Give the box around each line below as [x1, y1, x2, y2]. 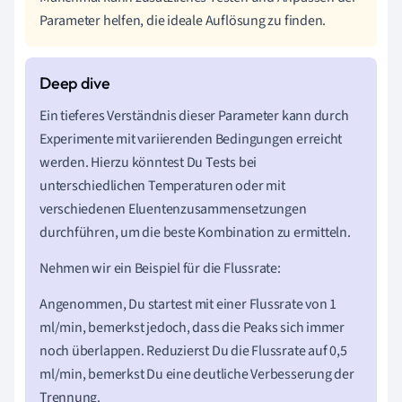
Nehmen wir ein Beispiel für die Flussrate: [39, 258, 281, 278]
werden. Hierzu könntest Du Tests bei [39, 152, 258, 172]
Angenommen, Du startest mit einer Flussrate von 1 [39, 293, 337, 314]
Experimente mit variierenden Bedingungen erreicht [39, 128, 343, 149]
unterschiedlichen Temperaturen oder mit [39, 175, 285, 196]
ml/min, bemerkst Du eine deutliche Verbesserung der [39, 363, 354, 384]
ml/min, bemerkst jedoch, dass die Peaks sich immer [39, 317, 345, 337]
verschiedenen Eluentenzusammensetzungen [39, 198, 307, 219]
